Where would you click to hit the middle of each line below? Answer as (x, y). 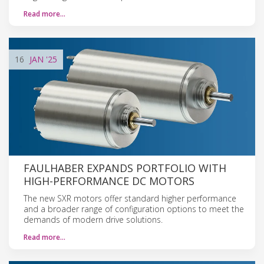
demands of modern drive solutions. (93, 219)
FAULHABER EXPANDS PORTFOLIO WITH (125, 168)
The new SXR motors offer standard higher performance (130, 198)
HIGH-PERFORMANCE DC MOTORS (109, 181)
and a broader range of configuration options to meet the (134, 209)
